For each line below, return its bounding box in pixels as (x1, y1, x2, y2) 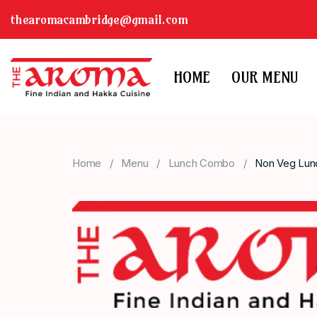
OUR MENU (231, 67, 298, 87)
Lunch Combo (168, 156, 235, 171)
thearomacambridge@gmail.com (11, 11, 188, 28)
